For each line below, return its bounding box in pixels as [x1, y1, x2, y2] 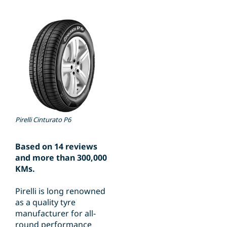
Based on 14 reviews [15, 141, 97, 153]
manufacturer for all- [15, 208, 96, 219]
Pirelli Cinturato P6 [15, 115, 71, 125]
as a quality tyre [15, 197, 75, 208]
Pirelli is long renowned [15, 185, 105, 197]
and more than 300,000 [15, 152, 107, 164]
